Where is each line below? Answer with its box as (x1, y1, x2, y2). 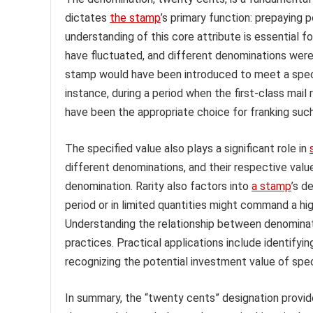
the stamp (110, 10, 161, 24)
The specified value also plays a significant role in (65, 141, 310, 155)
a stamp (252, 179, 291, 193)
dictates (65, 10, 110, 24)
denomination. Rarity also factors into (65, 179, 252, 193)
